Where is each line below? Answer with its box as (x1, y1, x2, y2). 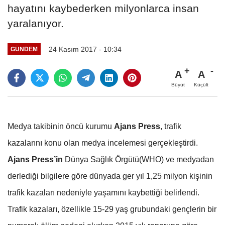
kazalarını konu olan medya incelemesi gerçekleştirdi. (8, 138, 198, 147)
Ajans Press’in (8, 155, 63, 164)
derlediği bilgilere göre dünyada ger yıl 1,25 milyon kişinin (8, 171, 212, 180)
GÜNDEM (10, 46, 38, 53)
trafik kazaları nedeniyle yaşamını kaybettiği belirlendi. (8, 188, 199, 197)
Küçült (194, 81, 208, 87)
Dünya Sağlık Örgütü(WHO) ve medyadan (63, 155, 214, 164)
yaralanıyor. (8, 17, 64, 29)
